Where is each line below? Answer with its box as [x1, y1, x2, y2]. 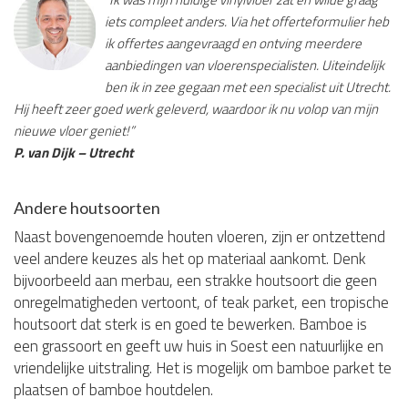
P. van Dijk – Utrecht [14, 141, 133, 163]
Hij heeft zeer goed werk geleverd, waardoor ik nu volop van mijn [14, 97, 378, 119]
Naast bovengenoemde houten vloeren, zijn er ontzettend [14, 224, 385, 249]
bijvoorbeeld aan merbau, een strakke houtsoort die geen [14, 268, 377, 292]
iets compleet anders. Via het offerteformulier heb [105, 10, 389, 32]
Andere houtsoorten [14, 197, 160, 218]
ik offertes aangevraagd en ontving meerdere [105, 32, 362, 54]
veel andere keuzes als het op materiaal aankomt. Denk [14, 246, 366, 270]
